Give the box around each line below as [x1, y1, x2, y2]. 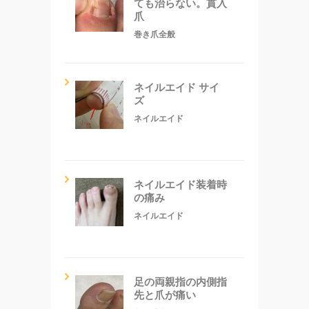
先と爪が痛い [134, 288, 196, 301]
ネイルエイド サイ [134, 81, 219, 93]
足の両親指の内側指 [134, 275, 227, 288]
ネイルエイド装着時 [134, 178, 227, 190]
